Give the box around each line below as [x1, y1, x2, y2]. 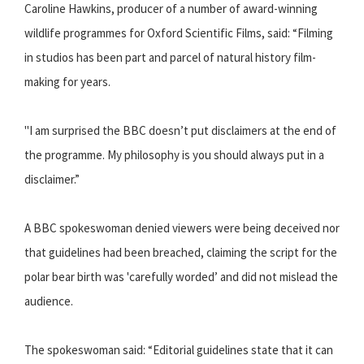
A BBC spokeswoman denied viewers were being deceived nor [24, 220, 340, 236]
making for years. [24, 74, 110, 90]
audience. [24, 293, 73, 310]
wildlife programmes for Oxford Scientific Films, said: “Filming [24, 25, 333, 41]
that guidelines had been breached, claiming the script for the [24, 245, 337, 261]
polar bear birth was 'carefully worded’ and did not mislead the [24, 269, 338, 285]
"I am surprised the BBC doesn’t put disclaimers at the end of [24, 123, 336, 139]
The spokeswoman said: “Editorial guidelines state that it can [24, 342, 333, 358]
